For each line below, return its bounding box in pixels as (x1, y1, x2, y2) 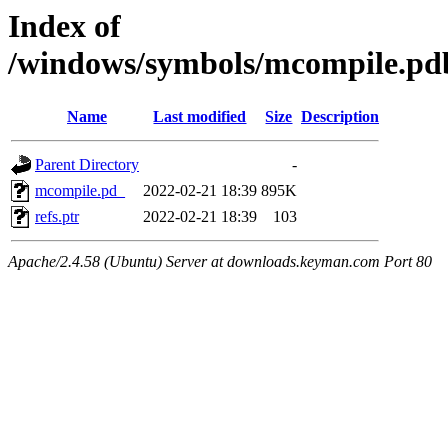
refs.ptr (35, 208, 79, 226)
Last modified (153, 108, 247, 126)
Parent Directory (35, 156, 139, 174)
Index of (8, 8, 121, 44)
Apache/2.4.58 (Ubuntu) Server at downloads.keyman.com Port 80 (8, 253, 432, 271)
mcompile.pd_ (35, 182, 125, 200)
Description (301, 108, 379, 126)
